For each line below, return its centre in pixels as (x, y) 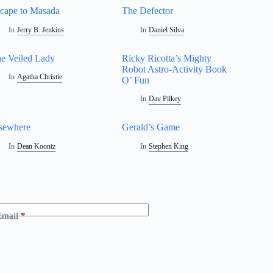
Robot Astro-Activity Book (175, 69)
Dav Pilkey (165, 99)
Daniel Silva (166, 30)
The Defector (148, 10)
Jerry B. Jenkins (40, 30)
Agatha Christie (39, 77)
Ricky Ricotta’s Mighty (167, 58)
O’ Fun (136, 80)
